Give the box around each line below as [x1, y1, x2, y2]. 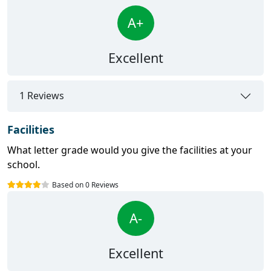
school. [7, 157, 40, 171]
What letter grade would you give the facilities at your [7, 143, 252, 157]
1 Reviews [19, 89, 64, 103]
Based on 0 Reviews [52, 179, 119, 190]
